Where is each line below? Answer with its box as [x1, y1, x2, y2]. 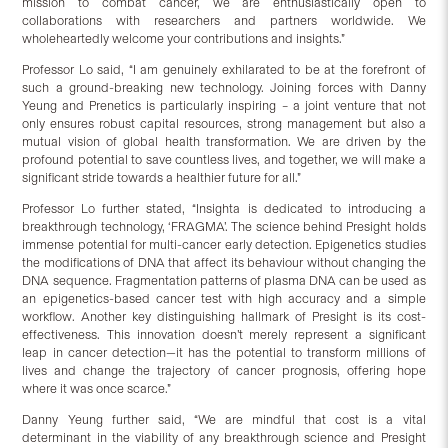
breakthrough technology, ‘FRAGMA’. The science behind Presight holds [22, 219, 426, 235]
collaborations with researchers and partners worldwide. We [22, 13, 426, 29]
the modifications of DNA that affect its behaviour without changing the [22, 255, 426, 271]
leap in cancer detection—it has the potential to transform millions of [22, 345, 426, 361]
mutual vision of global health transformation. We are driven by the [22, 134, 426, 150]
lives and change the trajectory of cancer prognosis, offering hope [22, 363, 426, 379]
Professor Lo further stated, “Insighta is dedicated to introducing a [22, 201, 426, 217]
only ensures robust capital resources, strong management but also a [22, 116, 426, 132]
